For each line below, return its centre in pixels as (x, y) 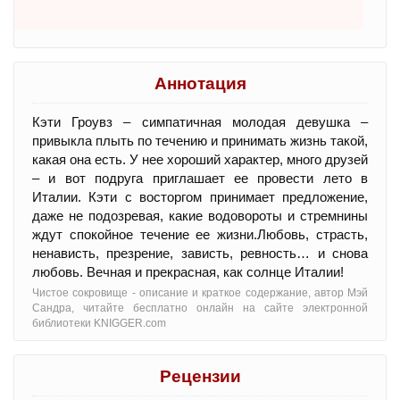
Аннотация (200, 83)
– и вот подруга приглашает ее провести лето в (200, 178)
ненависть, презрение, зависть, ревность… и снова (200, 253)
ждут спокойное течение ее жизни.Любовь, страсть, (200, 234)
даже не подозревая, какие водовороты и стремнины (200, 215)
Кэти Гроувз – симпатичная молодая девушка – (200, 121)
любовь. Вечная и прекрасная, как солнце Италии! (188, 271)
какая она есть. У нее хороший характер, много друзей (200, 159)
